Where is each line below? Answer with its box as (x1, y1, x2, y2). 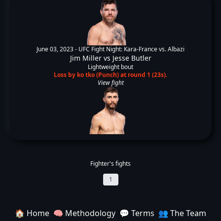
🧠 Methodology (53, 208, 115, 219)
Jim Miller (70, 53, 102, 63)
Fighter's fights (90, 159, 131, 168)
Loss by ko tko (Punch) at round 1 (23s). (54, 71, 167, 79)
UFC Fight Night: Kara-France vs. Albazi (78, 45, 184, 53)
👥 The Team (158, 208, 206, 219)
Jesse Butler (112, 53, 151, 63)
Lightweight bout (88, 63, 133, 71)
